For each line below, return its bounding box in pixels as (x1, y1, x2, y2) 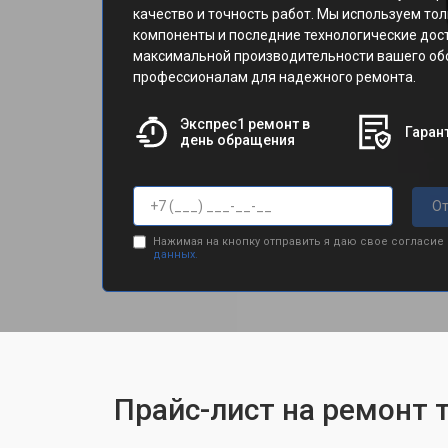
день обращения (179, 132, 295, 148)
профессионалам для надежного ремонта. (133, 69, 416, 85)
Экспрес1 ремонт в (179, 116, 310, 132)
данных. (152, 247, 198, 261)
